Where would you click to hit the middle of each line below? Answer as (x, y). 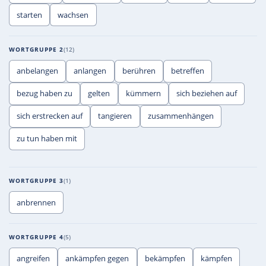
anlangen (90, 71)
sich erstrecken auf (50, 116)
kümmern (143, 94)
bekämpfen (165, 259)
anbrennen (37, 202)
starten (30, 15)
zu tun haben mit (47, 139)
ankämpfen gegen (97, 259)
